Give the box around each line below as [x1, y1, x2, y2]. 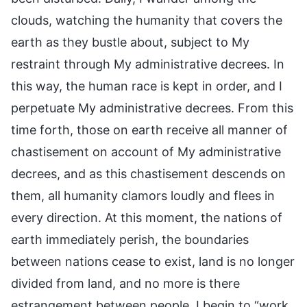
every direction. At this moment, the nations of [11, 210, 282, 225]
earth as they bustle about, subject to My [11, 34, 249, 49]
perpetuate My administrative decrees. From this [11, 100, 293, 115]
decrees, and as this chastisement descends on [11, 166, 286, 181]
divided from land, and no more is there [11, 275, 240, 291]
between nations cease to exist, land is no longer [11, 254, 295, 269]
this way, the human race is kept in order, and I [11, 78, 282, 93]
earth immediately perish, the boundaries [11, 232, 249, 247]
